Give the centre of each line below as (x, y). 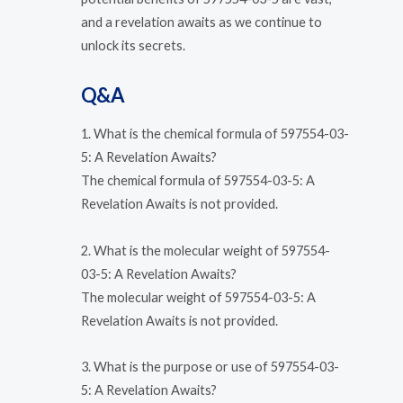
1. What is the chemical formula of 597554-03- (215, 134)
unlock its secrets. (133, 46)
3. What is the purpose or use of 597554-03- (210, 367)
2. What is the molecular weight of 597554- (206, 250)
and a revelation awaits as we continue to (201, 22)
